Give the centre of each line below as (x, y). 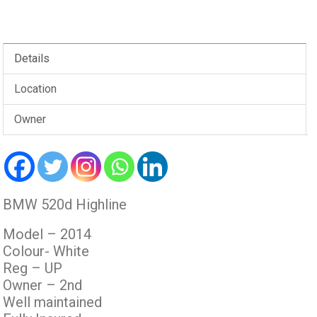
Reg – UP (33, 268)
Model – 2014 (47, 234)
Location (36, 89)
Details (32, 58)
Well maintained (53, 302)
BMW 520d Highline (65, 204)
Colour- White (46, 251)
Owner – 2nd (43, 285)
